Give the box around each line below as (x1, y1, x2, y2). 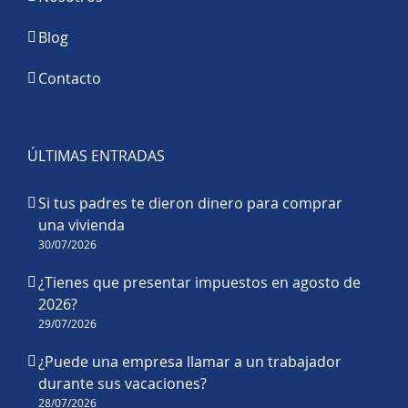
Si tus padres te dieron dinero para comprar (38, 193, 342, 214)
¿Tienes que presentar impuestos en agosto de (38, 272, 361, 293)
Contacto (38, 68, 101, 89)
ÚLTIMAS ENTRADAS (27, 146, 165, 167)
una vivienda (38, 215, 125, 236)
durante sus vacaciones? (38, 373, 207, 394)
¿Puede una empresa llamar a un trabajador (38, 352, 342, 372)
